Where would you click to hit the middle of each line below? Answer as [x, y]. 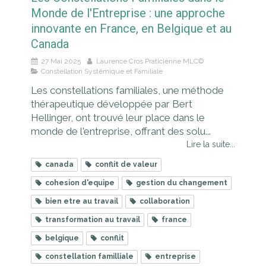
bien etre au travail [82, 201]
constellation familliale [89, 256]
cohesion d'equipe [80, 183]
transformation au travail [93, 219]
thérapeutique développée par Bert [112, 104]
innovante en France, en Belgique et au [131, 28]
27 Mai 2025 [61, 61]
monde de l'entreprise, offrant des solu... [121, 131]
